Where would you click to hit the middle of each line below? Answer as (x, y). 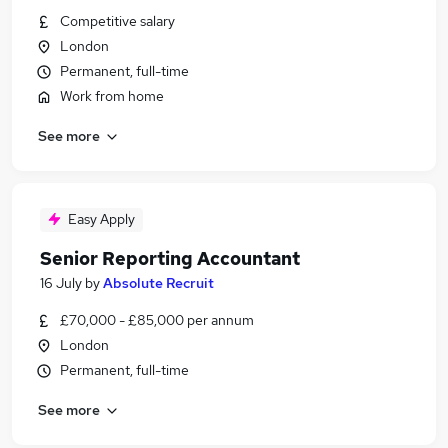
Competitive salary (117, 21)
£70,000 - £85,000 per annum (157, 320)
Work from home (112, 96)
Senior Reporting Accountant (170, 258)
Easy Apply (101, 219)
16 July (61, 283)
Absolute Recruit (158, 283)
